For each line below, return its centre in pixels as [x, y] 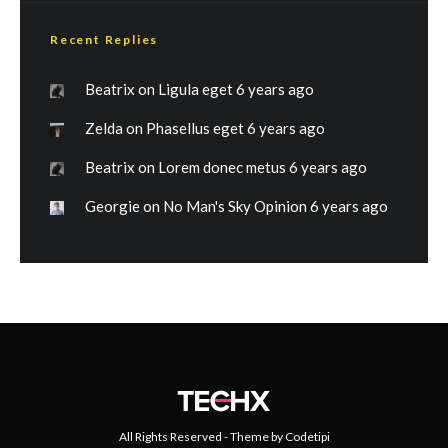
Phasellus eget [195, 128]
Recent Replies [104, 39]
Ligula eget [195, 89]
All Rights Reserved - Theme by [201, 436]
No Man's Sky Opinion [235, 206]
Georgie [112, 206]
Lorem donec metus [222, 167]
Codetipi [307, 436]
